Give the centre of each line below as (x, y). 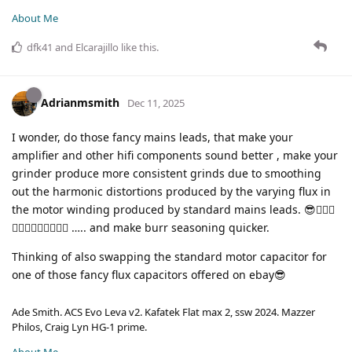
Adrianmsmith (80, 103)
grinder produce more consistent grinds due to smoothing (167, 174)
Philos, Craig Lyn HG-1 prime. (79, 327)
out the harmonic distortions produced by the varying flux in (171, 192)
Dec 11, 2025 (156, 103)
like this (137, 48)
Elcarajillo (97, 48)
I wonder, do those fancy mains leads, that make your (152, 137)
